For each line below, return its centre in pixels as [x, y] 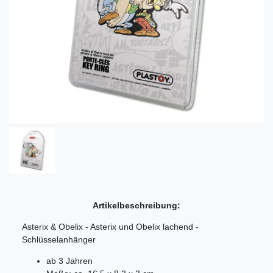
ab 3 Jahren [69, 261]
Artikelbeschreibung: [136, 205]
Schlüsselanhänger [59, 239]
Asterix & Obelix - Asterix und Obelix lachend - [110, 226]
